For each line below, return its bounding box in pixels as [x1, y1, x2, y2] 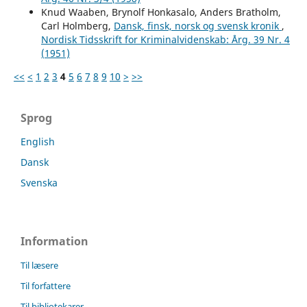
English [21, 134, 55, 148]
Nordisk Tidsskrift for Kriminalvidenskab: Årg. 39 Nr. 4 [40, 32, 290, 46]
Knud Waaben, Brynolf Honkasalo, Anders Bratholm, [40, 5, 281, 19]
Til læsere [21, 258, 58, 271]
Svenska [21, 175, 58, 189]
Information [21, 233, 88, 249]
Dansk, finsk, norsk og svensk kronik [113, 19, 282, 32]
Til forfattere [21, 279, 71, 292]
